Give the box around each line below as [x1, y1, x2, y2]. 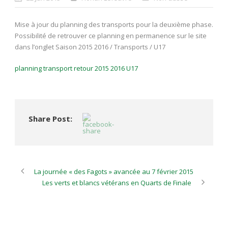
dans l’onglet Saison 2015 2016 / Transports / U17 [15, 42, 165, 51]
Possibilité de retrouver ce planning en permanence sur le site [15, 31, 207, 40]
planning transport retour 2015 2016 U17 [15, 64, 138, 73]
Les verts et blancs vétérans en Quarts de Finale [42, 178, 191, 187]
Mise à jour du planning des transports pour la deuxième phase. [15, 20, 213, 29]
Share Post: [28, 113, 72, 124]
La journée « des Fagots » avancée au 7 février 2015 [34, 167, 193, 176]
